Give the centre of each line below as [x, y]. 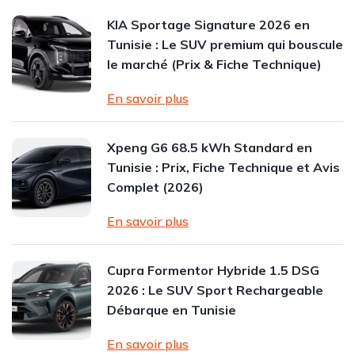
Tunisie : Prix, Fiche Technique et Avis [223, 167]
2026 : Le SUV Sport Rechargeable [215, 290]
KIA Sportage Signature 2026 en [208, 25]
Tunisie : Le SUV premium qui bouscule [225, 44]
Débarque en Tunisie [172, 310]
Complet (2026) [155, 187]
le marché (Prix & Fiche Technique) [214, 64]
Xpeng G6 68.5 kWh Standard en [210, 147]
